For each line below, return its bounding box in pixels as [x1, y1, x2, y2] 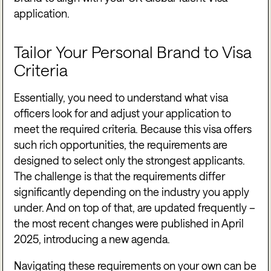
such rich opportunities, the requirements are [14, 139, 228, 151]
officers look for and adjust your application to [14, 107, 232, 120]
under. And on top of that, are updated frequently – [14, 201, 256, 214]
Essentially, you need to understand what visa [14, 91, 229, 104]
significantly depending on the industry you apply [14, 186, 250, 198]
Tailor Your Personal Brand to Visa [14, 42, 252, 61]
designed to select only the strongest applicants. [14, 154, 246, 167]
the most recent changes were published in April [14, 217, 244, 230]
